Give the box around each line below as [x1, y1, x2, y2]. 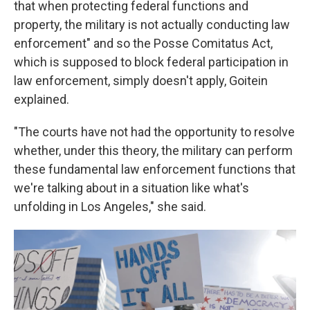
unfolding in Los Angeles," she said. [14, 199, 206, 214]
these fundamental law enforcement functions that [14, 162, 295, 176]
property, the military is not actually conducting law [14, 17, 290, 32]
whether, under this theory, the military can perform [14, 143, 293, 158]
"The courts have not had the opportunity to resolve [14, 125, 295, 139]
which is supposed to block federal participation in [14, 55, 289, 69]
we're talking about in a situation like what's [14, 181, 249, 195]
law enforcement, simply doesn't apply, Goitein [14, 73, 268, 88]
